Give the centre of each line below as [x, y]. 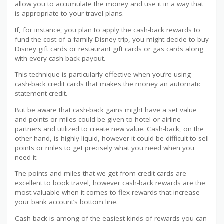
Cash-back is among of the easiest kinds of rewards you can [111, 218]
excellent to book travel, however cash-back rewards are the [110, 183]
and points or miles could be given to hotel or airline [98, 119]
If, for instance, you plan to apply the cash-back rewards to [108, 30]
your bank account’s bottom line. [66, 202]
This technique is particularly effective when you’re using [103, 75]
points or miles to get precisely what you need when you [105, 148]
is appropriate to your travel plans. [69, 14]
